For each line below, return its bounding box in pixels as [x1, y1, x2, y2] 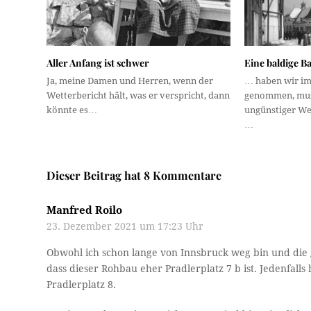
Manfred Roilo [47, 204, 123, 217]
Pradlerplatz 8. [47, 279, 117, 291]
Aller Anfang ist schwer [47, 56, 150, 70]
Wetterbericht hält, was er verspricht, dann [47, 90, 230, 101]
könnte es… [47, 105, 98, 116]
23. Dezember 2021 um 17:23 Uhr [47, 221, 204, 233]
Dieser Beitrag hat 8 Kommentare [47, 168, 222, 183]
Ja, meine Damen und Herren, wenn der [47, 76, 214, 87]
